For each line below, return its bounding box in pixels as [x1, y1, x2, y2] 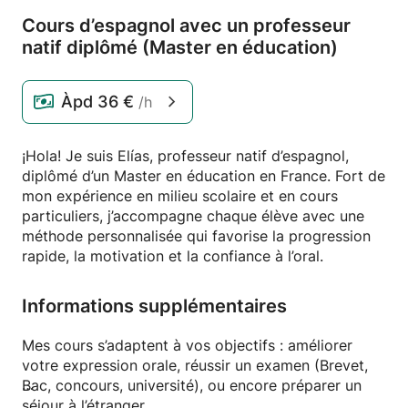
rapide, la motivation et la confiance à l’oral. [22, 247, 323, 265]
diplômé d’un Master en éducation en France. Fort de [22, 167, 385, 185]
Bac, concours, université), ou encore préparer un [22, 376, 362, 394]
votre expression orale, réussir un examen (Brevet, [22, 356, 368, 374]
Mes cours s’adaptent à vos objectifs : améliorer [22, 336, 352, 354]
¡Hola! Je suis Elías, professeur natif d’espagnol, [22, 147, 349, 165]
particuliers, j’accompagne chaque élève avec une [22, 207, 364, 225]
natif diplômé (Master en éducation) [22, 36, 338, 58]
